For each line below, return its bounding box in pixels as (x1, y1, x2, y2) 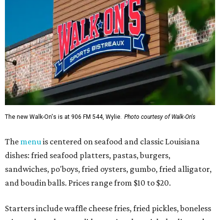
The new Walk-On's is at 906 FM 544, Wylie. (5, 113, 122, 121)
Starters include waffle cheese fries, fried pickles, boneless (5, 203, 211, 214)
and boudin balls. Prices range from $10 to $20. (5, 178, 171, 188)
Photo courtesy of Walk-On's (124, 113, 195, 121)
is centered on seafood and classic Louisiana (41, 137, 200, 147)
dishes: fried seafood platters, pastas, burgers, (5, 150, 170, 161)
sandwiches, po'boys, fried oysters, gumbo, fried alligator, (5, 164, 212, 174)
